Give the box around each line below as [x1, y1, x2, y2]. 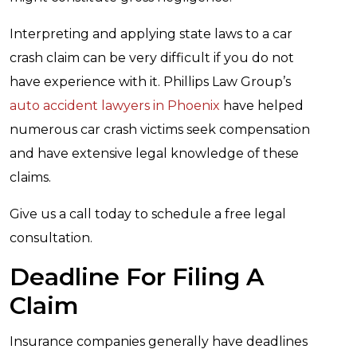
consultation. [10, 230, 92, 245]
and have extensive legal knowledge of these [10, 146, 299, 161]
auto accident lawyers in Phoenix [10, 98, 220, 113]
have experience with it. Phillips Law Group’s [10, 74, 291, 89]
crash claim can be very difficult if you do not [10, 50, 294, 65]
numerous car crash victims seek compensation [10, 122, 310, 137]
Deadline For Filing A [10, 262, 264, 292]
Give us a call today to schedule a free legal [10, 206, 286, 222]
